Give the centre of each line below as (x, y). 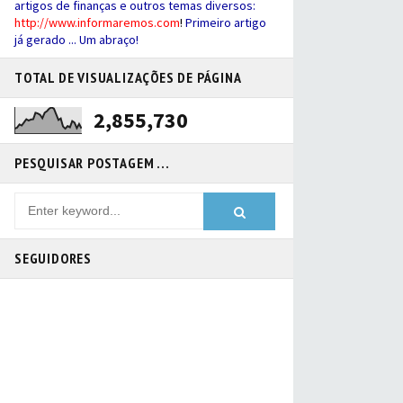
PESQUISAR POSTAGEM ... (92, 163)
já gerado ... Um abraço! (76, 40)
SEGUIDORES (53, 258)
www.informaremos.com (114, 22)
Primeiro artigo (224, 22)
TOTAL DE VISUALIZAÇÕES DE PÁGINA (128, 77)
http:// (31, 22)
